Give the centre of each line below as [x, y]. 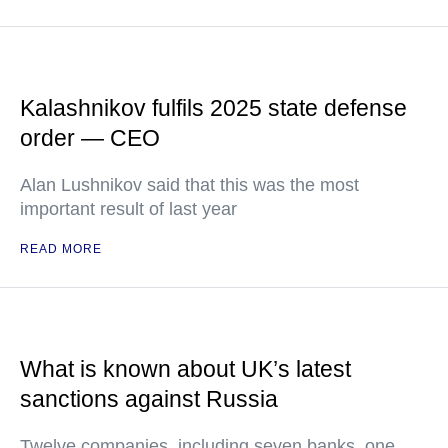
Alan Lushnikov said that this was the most [189, 185]
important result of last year [128, 209]
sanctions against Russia [149, 399]
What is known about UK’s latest [185, 369]
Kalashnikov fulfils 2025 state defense [213, 108]
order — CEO [90, 138]
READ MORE [61, 249]
